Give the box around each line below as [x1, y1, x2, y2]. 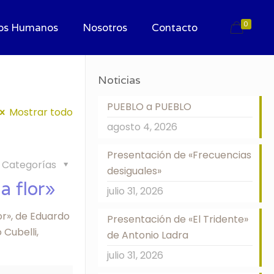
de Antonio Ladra [106, 228, 188, 242]
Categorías [2, 158, 59, 172]
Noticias [97, 73, 141, 87]
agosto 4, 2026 [106, 120, 177, 134]
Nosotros [82, 21, 127, 34]
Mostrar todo [9, 105, 73, 119]
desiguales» [106, 164, 161, 178]
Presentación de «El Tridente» [106, 212, 248, 226]
